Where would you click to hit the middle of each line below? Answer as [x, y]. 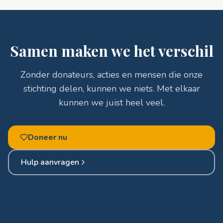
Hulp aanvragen [50, 162]
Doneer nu [48, 137]
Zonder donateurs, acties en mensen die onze [111, 75]
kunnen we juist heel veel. [111, 103]
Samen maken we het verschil [111, 51]
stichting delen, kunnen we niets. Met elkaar [111, 89]
